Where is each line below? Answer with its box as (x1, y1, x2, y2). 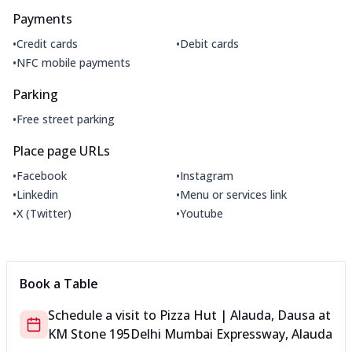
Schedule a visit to (48, 306, 159, 324)
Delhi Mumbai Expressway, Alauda (130, 324, 332, 343)
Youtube (180, 205, 223, 221)
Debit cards (180, 35, 239, 51)
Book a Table (20, 274, 98, 292)
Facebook (16, 167, 67, 183)
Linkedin (16, 186, 58, 202)
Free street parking (16, 111, 115, 126)
